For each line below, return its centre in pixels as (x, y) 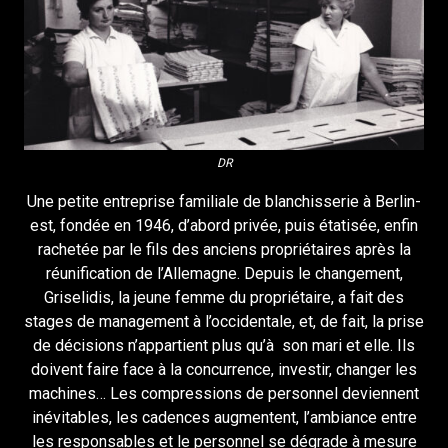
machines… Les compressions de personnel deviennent (224, 393)
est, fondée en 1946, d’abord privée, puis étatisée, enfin (224, 225)
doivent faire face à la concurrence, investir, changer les (224, 369)
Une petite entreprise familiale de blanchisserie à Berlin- (224, 201)
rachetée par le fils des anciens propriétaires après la (224, 249)
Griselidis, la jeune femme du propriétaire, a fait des (224, 297)
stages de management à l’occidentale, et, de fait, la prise (224, 321)
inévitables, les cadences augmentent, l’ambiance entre (224, 417)
